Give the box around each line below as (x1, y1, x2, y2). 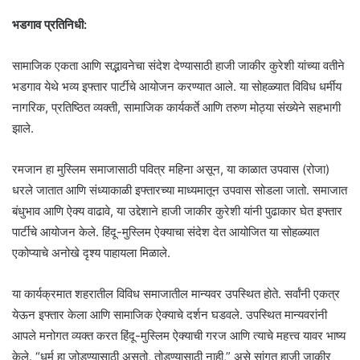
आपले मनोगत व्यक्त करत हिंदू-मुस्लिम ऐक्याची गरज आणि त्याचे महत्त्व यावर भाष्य (12, 327, 346, 343)
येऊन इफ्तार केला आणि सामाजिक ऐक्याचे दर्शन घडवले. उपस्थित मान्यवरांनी (12, 306, 327, 322)
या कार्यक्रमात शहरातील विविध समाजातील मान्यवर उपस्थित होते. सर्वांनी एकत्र (12, 285, 340, 301)
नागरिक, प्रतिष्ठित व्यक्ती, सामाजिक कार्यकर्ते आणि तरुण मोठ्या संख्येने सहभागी (12, 99, 341, 115)
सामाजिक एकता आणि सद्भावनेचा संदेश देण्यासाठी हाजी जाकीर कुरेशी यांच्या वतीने (12, 57, 345, 73)
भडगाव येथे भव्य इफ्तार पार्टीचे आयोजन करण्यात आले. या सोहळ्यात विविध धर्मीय (12, 78, 342, 94)
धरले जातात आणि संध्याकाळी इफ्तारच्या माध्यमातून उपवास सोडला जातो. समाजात (12, 182, 347, 198)
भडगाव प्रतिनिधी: (12, 16, 87, 32)
